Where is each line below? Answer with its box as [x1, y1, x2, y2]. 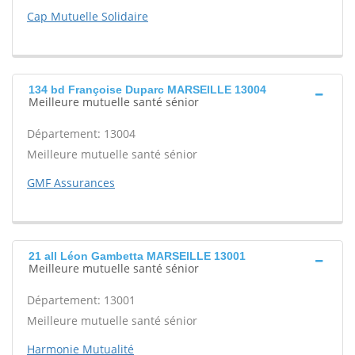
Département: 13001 [27, 292, 136, 307]
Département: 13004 [27, 126, 136, 141]
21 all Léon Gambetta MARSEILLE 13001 [29, 250, 246, 262]
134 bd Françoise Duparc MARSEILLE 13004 [29, 83, 266, 96]
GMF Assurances [27, 175, 115, 190]
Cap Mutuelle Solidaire [27, 9, 148, 24]
